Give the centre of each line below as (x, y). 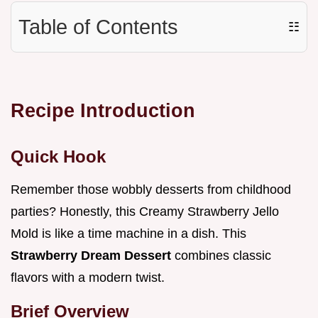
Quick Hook (58, 157)
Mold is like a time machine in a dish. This (128, 234)
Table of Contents (98, 27)
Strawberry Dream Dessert (93, 256)
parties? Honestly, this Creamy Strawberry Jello (145, 212)
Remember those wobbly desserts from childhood (151, 190)
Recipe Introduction (103, 111)
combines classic (223, 256)
